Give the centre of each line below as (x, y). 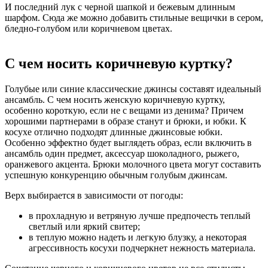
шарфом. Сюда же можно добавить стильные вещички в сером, (134, 18)
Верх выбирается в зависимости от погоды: (94, 196)
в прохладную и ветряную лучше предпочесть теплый (140, 216)
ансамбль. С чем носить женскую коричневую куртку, (115, 100)
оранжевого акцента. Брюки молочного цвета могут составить (133, 165)
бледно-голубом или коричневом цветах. (89, 29)
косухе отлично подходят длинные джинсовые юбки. (114, 132)
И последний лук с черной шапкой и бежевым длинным (120, 7)
